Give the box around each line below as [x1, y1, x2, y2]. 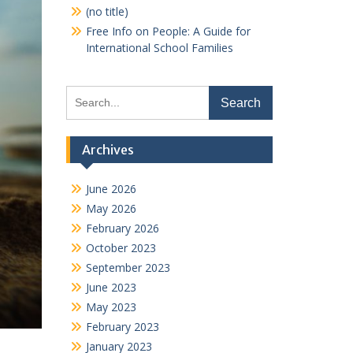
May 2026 [85, 200, 136, 216]
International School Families [85, 39, 233, 55]
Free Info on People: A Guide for [85, 23, 251, 39]
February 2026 [85, 220, 159, 236]
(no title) [85, 3, 128, 19]
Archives [81, 141, 134, 158]
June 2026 [85, 180, 136, 196]
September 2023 [85, 259, 170, 275]
